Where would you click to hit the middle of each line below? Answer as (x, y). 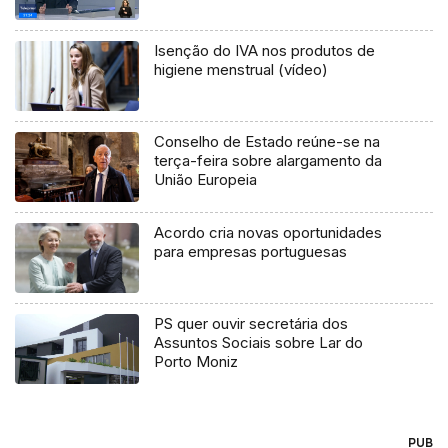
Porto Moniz (196, 362)
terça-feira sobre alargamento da (268, 161)
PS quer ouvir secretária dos (251, 324)
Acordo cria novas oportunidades (268, 233)
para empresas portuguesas (251, 252)
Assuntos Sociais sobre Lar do (259, 343)
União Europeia (206, 180)
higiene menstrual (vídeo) (241, 70)
